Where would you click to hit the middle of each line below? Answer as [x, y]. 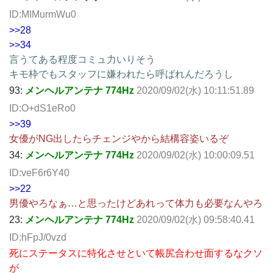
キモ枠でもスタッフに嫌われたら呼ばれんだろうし [121, 74]
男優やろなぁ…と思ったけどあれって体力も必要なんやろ [136, 203]
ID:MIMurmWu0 [43, 14]
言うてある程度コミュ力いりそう [82, 59]
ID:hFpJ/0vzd [38, 237]
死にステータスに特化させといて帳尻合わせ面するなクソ [136, 253]
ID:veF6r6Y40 [39, 172]
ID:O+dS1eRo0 [42, 108]
